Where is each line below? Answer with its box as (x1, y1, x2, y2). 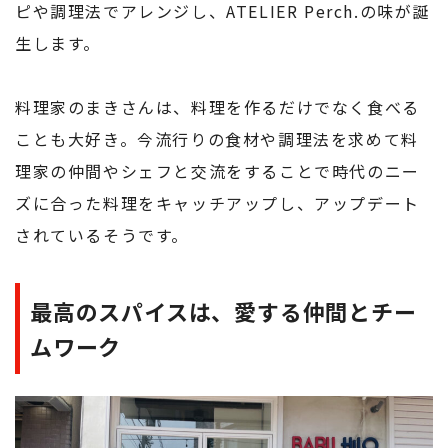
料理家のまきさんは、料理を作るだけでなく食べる (15, 94, 420, 119)
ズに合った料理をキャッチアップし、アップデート (15, 190, 420, 215)
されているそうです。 (15, 222, 190, 247)
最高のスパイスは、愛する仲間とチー (30, 294, 417, 327)
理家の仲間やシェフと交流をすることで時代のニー (15, 158, 420, 183)
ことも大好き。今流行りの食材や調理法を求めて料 (15, 126, 419, 151)
